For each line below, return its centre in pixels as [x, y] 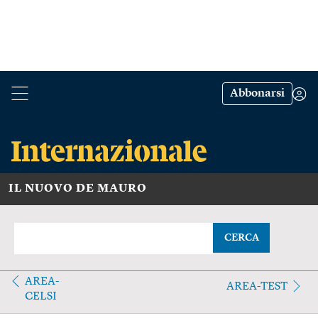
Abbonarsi [257, 94]
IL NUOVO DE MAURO [78, 188]
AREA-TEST [257, 286]
